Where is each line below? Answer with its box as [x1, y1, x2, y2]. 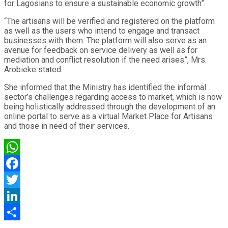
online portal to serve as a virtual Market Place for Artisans [4, 111, 213, 121]
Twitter [4, 190, 29, 201]
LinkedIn [4, 207, 35, 217]
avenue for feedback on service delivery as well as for [4, 45, 197, 55]
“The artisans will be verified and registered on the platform [4, 16, 215, 26]
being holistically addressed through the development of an [4, 101, 215, 111]
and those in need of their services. [4, 121, 129, 131]
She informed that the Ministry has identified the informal [4, 82, 206, 92]
